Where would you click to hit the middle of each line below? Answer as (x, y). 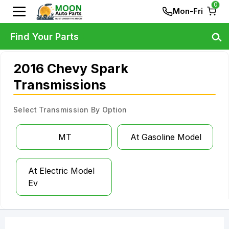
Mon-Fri (188, 11)
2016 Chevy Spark (71, 68)
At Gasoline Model (166, 137)
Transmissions (60, 85)
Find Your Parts (44, 36)
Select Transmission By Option (70, 110)
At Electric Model (61, 171)
